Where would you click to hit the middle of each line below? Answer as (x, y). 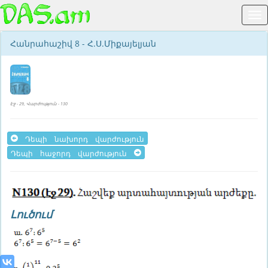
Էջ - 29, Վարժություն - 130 (39, 103)
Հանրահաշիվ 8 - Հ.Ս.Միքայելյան (83, 43)
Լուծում (31, 214)
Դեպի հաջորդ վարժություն (72, 152)
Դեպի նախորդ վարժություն (81, 138)
